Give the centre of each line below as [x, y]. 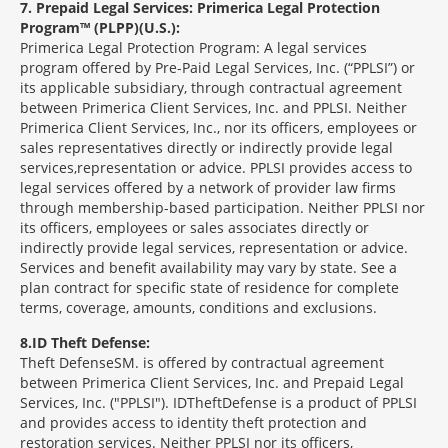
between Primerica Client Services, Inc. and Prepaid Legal [212, 382]
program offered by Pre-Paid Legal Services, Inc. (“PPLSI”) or [217, 67]
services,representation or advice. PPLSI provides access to [216, 167]
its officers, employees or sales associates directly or [194, 227]
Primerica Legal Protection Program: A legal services [193, 47]
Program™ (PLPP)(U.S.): [100, 27]
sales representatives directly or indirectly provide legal [206, 147]
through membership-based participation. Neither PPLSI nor [222, 207]
